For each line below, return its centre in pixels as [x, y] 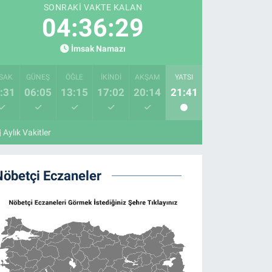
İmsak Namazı [99, 49]
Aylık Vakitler [27, 133]
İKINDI [111, 77]
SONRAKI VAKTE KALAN [93, 8]
